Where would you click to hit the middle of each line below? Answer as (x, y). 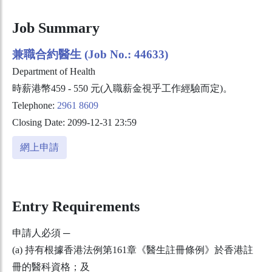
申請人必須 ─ (41, 233)
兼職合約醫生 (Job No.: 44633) (90, 55)
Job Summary (56, 28)
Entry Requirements (76, 207)
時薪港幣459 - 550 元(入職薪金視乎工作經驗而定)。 (122, 89)
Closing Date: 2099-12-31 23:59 (74, 123)
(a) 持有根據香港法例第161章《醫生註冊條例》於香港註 (133, 250)
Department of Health (54, 72)
